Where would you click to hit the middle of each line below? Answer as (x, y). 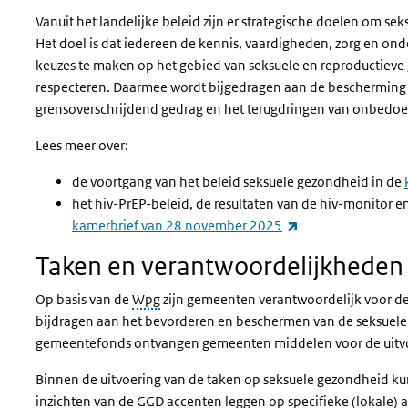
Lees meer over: (82, 145)
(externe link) (339, 224)
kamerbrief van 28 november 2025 (177, 225)
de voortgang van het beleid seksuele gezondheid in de (238, 182)
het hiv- (95, 204)
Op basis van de (84, 299)
